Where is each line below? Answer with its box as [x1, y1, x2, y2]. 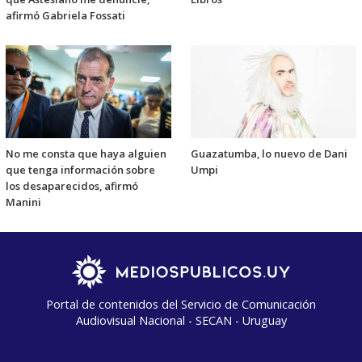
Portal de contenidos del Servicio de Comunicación [46, 296, 316, 312]
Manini [6, 194, 41, 209]
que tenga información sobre [6, 162, 155, 177]
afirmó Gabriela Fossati [6, 8, 125, 23]
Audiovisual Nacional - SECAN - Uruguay [75, 312, 287, 328]
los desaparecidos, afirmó [6, 178, 138, 193]
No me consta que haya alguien [6, 145, 166, 161]
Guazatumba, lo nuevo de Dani [191, 145, 347, 161]
